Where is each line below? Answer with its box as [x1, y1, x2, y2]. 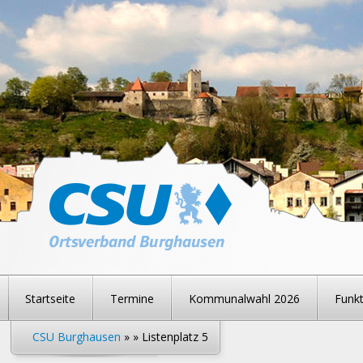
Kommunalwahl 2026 [189, 291, 300, 306]
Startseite [25, 291, 75, 306]
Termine [110, 291, 154, 306]
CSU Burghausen [32, 329, 121, 344]
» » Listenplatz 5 [121, 329, 208, 344]
